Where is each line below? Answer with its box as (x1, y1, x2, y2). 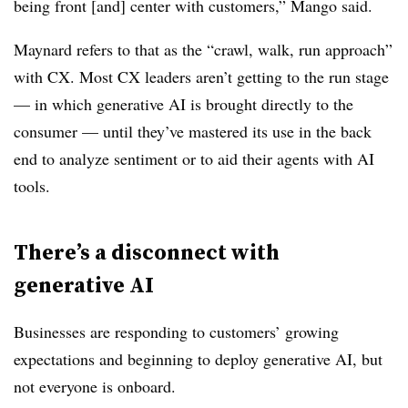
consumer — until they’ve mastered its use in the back (14, 120, 372, 142)
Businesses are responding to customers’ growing (14, 321, 339, 342)
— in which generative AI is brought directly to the (14, 93, 353, 115)
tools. (14, 175, 50, 197)
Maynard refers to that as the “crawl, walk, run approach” (14, 38, 393, 60)
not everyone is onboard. (14, 375, 176, 397)
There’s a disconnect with (14, 237, 280, 267)
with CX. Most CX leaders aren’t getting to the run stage (14, 66, 389, 87)
